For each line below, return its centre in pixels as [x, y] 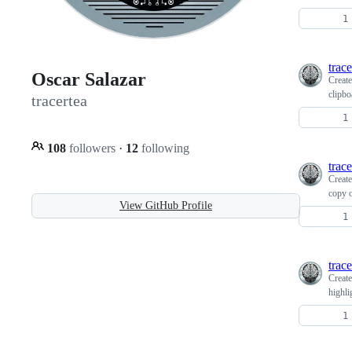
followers [92, 148]
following [164, 148]
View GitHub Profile [166, 205]
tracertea [59, 101]
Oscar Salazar [89, 80]
